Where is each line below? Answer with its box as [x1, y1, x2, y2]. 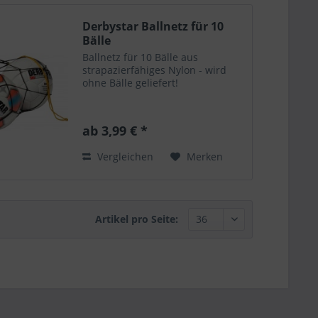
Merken [187, 149, 224, 163]
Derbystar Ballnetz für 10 [82, 18, 224, 34]
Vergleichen [94, 149, 154, 163]
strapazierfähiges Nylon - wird [82, 62, 227, 77]
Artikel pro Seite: [95, 212, 178, 226]
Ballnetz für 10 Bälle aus [82, 50, 199, 64]
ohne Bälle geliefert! [82, 75, 179, 89]
